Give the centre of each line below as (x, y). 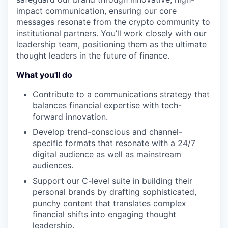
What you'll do (44, 75)
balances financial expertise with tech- (107, 106)
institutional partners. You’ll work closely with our (111, 33)
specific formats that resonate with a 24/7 (114, 143)
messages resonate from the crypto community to (113, 22)
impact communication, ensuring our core (96, 11)
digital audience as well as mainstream (107, 154)
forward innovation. (70, 117)
